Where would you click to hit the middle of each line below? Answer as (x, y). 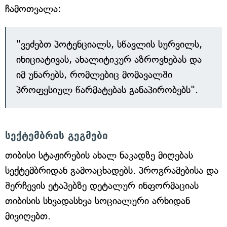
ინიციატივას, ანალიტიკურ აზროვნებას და (109, 60)
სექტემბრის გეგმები (56, 135)
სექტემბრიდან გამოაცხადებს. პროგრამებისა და (112, 171)
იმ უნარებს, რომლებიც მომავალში (94, 75)
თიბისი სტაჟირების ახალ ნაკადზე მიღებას (99, 155)
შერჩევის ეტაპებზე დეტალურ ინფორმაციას (102, 186)
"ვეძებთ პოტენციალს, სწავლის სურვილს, (109, 44)
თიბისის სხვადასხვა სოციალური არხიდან (98, 201)
